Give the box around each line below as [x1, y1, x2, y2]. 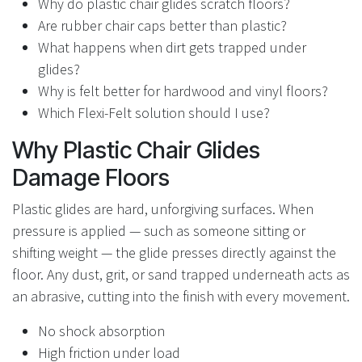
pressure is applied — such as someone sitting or [12, 221, 305, 241]
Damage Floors [12, 163, 170, 192]
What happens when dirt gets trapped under [38, 38, 306, 57]
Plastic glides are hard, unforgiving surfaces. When [12, 200, 314, 219]
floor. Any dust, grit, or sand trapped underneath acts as [12, 265, 350, 284]
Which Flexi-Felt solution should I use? [38, 103, 270, 123]
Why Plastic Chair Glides [12, 136, 260, 165]
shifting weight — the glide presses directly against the [12, 243, 336, 263]
